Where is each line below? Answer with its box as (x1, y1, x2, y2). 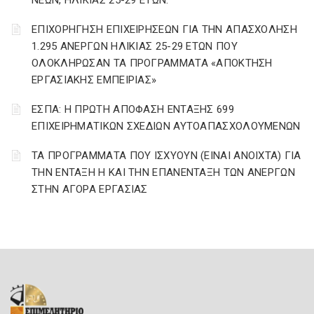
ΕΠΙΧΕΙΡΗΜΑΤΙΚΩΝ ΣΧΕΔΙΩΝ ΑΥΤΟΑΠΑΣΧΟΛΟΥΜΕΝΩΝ (32, 120, 301, 132)
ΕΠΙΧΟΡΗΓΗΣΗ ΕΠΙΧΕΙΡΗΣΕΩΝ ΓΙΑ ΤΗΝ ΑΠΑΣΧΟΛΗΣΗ (32, 23, 297, 36)
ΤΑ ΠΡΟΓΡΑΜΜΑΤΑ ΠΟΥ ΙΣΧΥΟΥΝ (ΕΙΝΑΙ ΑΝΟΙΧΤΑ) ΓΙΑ (32, 149, 301, 162)
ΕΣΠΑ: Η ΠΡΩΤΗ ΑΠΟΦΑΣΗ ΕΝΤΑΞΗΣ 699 (32, 103, 234, 116)
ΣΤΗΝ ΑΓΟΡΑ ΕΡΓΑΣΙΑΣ (32, 183, 148, 196)
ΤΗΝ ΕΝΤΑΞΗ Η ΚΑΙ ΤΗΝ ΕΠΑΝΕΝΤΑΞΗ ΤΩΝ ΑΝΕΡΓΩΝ (32, 166, 295, 179)
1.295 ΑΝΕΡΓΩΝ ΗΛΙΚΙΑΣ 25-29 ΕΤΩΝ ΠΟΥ (32, 40, 238, 53)
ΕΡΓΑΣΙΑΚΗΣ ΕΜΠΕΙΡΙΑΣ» (32, 74, 157, 86)
